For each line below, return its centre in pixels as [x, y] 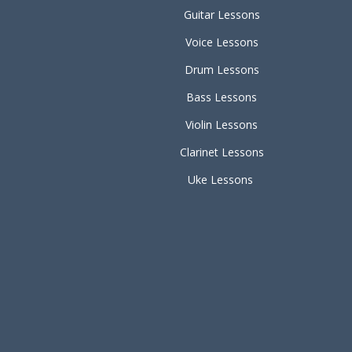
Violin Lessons [222, 125]
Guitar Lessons [222, 15]
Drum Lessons [222, 70]
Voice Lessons [222, 42]
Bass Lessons [222, 97]
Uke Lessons [220, 180]
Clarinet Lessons [222, 152]
